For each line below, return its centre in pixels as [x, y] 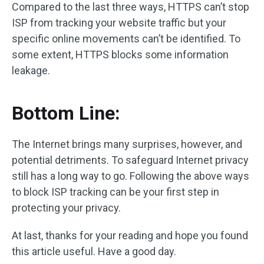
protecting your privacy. [66, 208]
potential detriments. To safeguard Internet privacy [130, 160]
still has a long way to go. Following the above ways [131, 176]
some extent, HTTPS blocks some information [120, 55]
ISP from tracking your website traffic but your [119, 23]
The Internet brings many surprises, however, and [127, 144]
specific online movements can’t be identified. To [126, 39]
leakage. [31, 70]
